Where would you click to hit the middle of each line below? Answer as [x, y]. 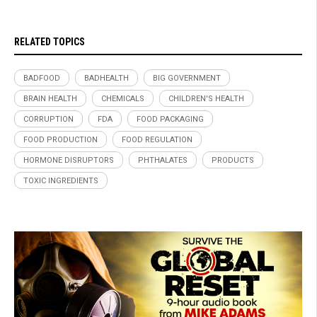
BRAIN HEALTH [50, 98]
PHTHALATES [163, 160]
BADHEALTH [106, 78]
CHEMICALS [123, 98]
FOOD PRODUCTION [60, 139]
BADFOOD [42, 78]
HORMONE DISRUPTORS [69, 160]
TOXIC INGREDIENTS [61, 180]
